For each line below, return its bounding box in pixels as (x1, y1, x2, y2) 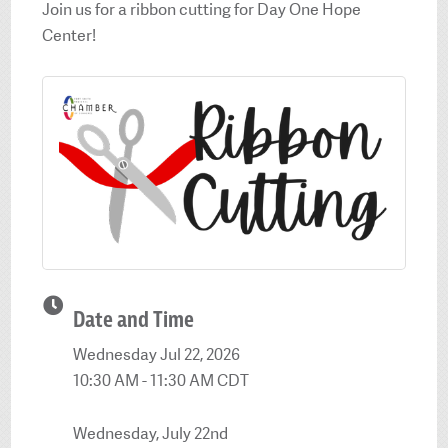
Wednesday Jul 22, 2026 (73, 344, 241, 366)
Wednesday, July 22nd (73, 422, 229, 444)
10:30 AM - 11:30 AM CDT (73, 370, 250, 392)
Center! (42, 25, 97, 47)
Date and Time (73, 305, 195, 334)
